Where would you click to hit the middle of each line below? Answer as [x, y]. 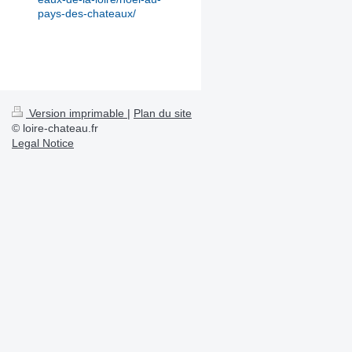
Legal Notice [43, 143]
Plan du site [163, 113]
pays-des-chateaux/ [87, 13]
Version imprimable [77, 113]
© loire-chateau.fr [55, 128]
